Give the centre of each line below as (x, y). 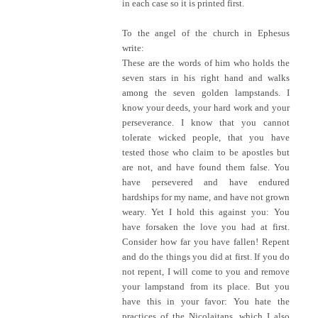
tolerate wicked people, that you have (206, 137)
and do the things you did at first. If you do (206, 256)
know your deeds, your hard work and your (206, 107)
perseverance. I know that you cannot (206, 122)
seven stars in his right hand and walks (206, 77)
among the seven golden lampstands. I (206, 92)
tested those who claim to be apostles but (206, 152)
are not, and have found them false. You (206, 167)
